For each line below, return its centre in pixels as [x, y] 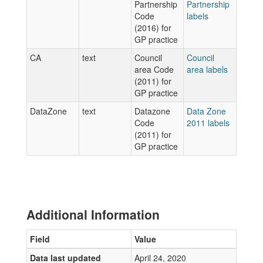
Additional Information [93, 214]
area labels [207, 69]
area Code [154, 69]
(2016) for [153, 28]
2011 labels [208, 123]
